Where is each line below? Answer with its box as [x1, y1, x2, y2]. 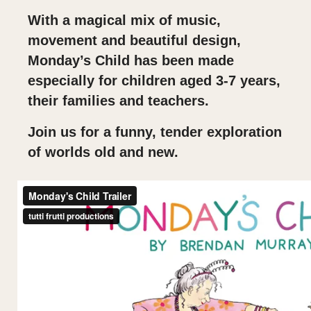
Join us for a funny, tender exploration [28, 124, 282, 140]
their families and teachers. [28, 93, 209, 109]
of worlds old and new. [28, 144, 178, 160]
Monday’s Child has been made [28, 53, 234, 69]
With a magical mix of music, [28, 12, 221, 28]
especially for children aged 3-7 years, [28, 73, 280, 89]
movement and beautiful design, [28, 33, 241, 49]
